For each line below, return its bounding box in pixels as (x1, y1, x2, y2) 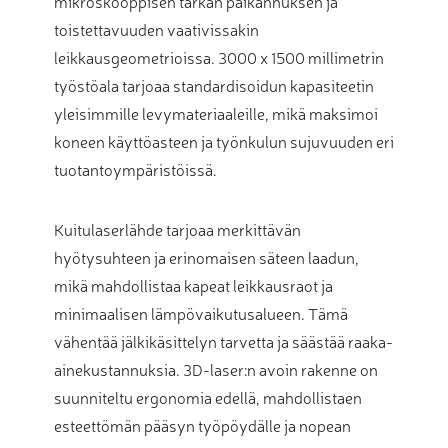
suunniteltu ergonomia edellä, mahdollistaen (54, 386, 362, 409)
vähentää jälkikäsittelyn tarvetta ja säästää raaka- (54, 330, 393, 353)
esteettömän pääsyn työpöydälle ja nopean (54, 414, 351, 437)
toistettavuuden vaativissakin (54, 18, 259, 41)
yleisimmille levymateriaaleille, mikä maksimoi (54, 102, 378, 125)
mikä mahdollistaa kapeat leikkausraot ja (54, 274, 333, 297)
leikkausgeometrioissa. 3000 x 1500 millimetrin (54, 46, 384, 69)
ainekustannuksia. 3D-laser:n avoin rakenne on (54, 358, 378, 381)
